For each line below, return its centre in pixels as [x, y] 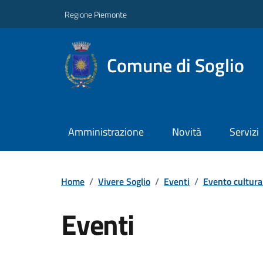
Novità [186, 132]
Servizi [244, 132]
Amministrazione [106, 132]
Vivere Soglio [124, 181]
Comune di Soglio [176, 65]
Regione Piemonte [96, 14]
